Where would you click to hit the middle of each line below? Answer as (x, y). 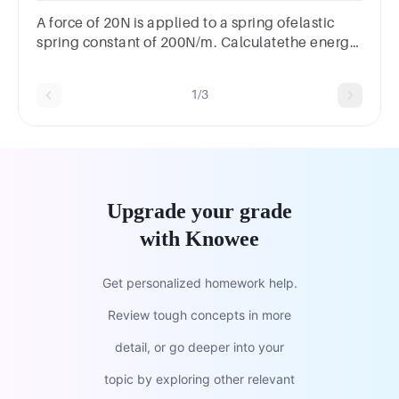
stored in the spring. (103, 62)
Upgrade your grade (199, 211)
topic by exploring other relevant (199, 379)
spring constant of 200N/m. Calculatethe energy (197, 42)
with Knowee (199, 238)
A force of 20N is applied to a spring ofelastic (186, 23)
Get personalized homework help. (199, 282)
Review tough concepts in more (199, 314)
